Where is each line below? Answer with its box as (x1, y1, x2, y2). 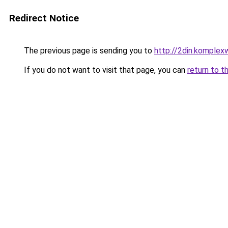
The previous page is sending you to (22, 46, 154, 55)
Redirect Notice (9, 12, 79, 24)
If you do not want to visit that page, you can (22, 65, 187, 75)
